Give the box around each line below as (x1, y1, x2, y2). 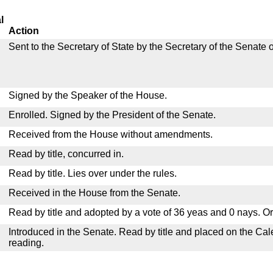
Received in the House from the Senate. (9, 188, 180, 198)
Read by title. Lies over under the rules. (9, 168, 177, 179)
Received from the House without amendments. (9, 129, 213, 140)
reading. (9, 238, 44, 248)
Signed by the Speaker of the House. (9, 90, 167, 101)
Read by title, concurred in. (9, 149, 124, 159)
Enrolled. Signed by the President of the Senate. (9, 110, 216, 120)
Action (9, 26, 39, 36)
